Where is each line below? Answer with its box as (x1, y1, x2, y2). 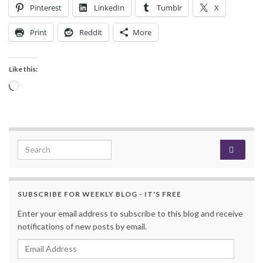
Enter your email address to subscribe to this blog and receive (18, 208, 243, 218)
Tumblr (157, 2, 182, 13)
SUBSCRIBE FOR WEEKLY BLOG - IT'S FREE (18, 189, 181, 198)
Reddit (79, 26, 102, 38)
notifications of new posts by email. (18, 221, 147, 231)
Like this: (9, 64, 38, 73)
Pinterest (30, 2, 62, 13)
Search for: (17, 140, 65, 151)
